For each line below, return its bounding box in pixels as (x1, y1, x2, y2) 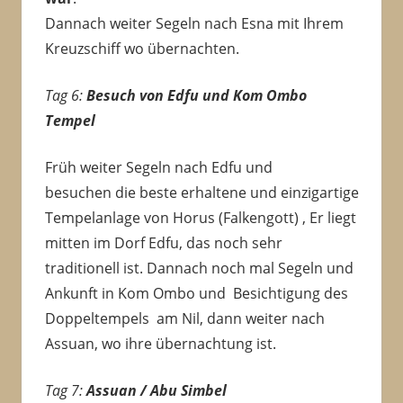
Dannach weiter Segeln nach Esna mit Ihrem (44, 13, 344, 34)
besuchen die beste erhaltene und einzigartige (44, 183, 359, 203)
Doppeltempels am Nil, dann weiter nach (44, 309, 325, 329)
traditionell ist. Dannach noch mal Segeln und (44, 258, 354, 279)
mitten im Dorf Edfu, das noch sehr (44, 233, 282, 254)
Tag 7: (44, 381, 86, 401)
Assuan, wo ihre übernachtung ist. (44, 334, 276, 354)
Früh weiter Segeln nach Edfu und (44, 157, 273, 178)
